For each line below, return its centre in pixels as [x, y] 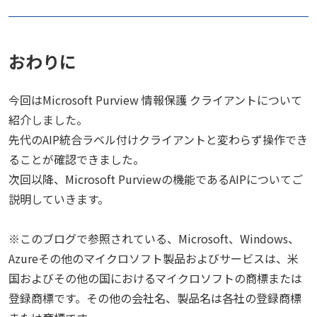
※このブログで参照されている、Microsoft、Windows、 [154, 238]
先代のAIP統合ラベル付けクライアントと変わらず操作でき [158, 139]
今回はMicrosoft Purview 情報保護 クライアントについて [155, 100]
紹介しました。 [48, 120]
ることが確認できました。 [76, 159]
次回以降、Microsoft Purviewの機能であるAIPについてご [156, 179]
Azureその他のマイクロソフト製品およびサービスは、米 [154, 258]
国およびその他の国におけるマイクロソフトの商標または [155, 278]
